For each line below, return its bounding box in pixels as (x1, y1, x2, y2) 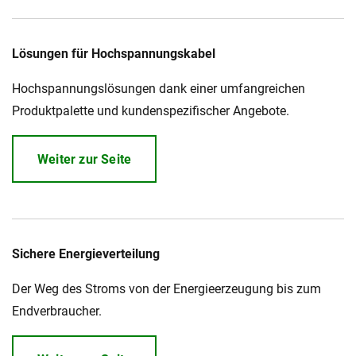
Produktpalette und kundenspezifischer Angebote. (12, 103, 289, 118)
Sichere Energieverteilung (12, 246, 160, 261)
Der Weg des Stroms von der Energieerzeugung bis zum (12, 281, 321, 296)
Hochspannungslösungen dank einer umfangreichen (12, 81, 305, 96)
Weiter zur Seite (37, 152, 132, 167)
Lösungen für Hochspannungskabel (12, 46, 215, 61)
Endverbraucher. (12, 304, 102, 319)
